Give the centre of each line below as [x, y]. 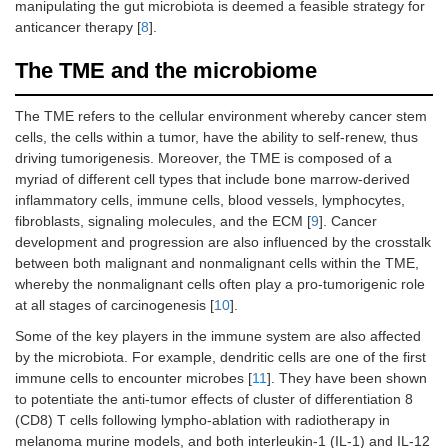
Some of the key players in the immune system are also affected [218, 336]
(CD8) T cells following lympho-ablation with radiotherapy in [202, 420]
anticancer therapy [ [78, 27]
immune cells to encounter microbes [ [133, 378]
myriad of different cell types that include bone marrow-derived [212, 179]
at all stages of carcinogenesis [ [114, 305]
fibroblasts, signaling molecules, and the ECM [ [163, 221]
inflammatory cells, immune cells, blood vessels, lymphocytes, [210, 200]
